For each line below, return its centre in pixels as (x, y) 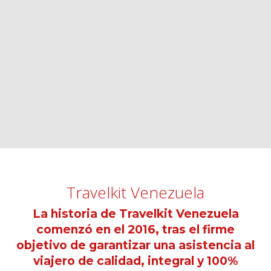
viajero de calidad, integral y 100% (135, 261)
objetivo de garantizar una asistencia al (135, 245)
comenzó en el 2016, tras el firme (135, 230)
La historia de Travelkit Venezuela (135, 214)
